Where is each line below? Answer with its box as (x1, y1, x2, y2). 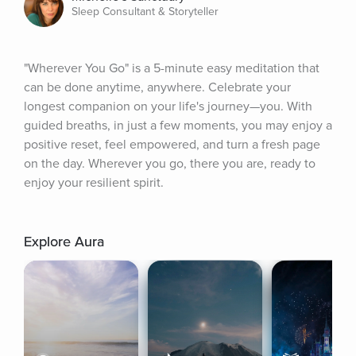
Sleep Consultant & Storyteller (72, 5, 219, 18)
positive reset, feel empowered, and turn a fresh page (24, 137, 320, 153)
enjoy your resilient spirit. (24, 175, 164, 191)
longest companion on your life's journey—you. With (24, 99, 312, 114)
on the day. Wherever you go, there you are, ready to (24, 156, 315, 172)
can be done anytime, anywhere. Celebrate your (24, 79, 291, 95)
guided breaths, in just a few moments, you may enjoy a (24, 118, 332, 133)
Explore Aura (24, 233, 104, 250)
